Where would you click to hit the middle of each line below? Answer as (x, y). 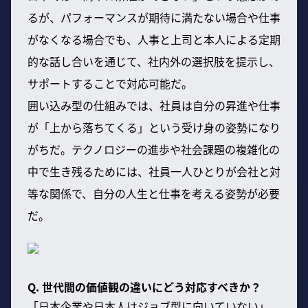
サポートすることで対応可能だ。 (110, 83)
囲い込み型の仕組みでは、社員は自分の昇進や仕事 (154, 105)
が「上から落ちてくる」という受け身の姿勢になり (154, 127)
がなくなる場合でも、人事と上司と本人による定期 (154, 39)
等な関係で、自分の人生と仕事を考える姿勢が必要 (154, 193)
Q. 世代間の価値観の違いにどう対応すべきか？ (144, 286)
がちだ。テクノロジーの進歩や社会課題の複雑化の (154, 149)
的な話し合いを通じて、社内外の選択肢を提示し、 (154, 61)
